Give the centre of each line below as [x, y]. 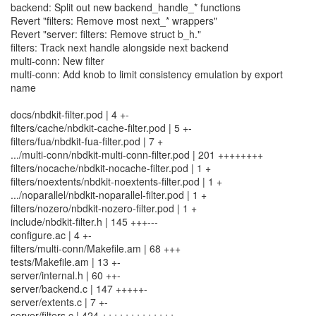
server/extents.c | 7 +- [59, 302]
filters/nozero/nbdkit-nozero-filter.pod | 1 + [104, 208]
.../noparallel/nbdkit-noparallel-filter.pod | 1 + [109, 195]
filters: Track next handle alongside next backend [120, 47]
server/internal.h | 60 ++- [66, 275]
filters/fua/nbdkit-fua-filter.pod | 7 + [87, 141]
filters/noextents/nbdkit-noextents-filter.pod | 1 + [116, 181]
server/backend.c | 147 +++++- [79, 288]
